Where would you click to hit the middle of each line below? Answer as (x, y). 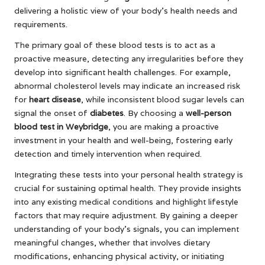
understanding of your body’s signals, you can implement (127, 229)
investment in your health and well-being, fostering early (123, 140)
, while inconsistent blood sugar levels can (163, 99)
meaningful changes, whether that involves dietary (112, 242)
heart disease (55, 99)
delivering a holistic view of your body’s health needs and (126, 10)
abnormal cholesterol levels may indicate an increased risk (127, 85)
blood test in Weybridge (61, 126)
